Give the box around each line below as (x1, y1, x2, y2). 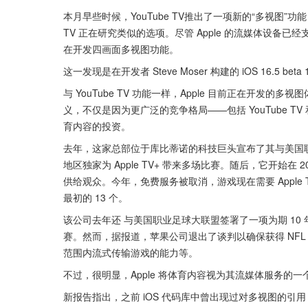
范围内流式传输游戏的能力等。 (63, 245, 198, 260)
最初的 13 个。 (63, 190, 128, 205)
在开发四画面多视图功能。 (63, 42, 179, 56)
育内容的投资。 (63, 119, 131, 133)
